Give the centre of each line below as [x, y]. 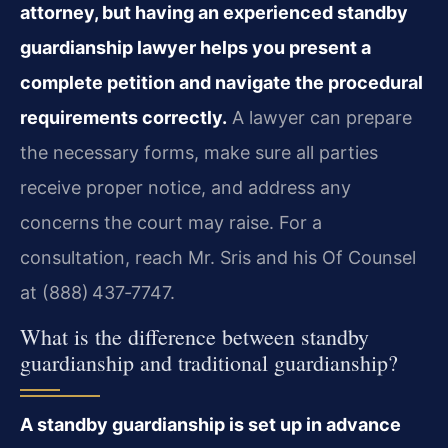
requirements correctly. [123, 117]
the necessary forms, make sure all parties [199, 152]
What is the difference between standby [194, 337]
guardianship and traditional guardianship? [209, 363]
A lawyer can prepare [319, 117]
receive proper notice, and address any [185, 187]
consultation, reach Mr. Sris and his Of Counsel [218, 257]
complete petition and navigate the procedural [221, 82]
